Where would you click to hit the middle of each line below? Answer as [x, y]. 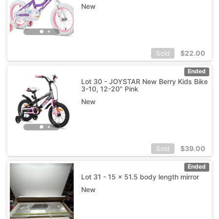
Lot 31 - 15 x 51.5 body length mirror [140, 176]
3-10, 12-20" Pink [109, 88]
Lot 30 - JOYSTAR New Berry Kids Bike [144, 81]
